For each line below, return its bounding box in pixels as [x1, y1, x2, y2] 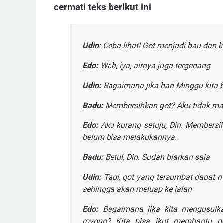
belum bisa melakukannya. [82, 132, 177, 142]
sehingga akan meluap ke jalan [82, 184, 192, 194]
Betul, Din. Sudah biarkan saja [103, 152, 210, 162]
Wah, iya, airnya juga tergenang [98, 60, 210, 70]
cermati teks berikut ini [54, 1, 151, 13]
